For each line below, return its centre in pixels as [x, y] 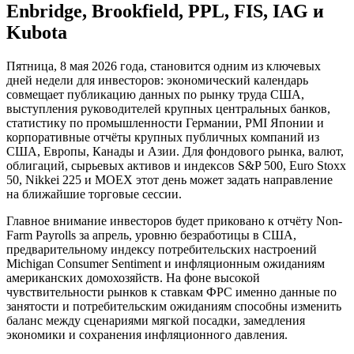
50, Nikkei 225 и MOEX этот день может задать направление [169, 180]
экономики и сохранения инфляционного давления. [147, 335]
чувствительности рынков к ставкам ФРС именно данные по [171, 292]
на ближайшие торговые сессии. [94, 194]
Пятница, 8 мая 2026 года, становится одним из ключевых [164, 66]
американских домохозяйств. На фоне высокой [133, 278]
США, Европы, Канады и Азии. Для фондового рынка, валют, [175, 152]
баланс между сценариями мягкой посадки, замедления [156, 321]
